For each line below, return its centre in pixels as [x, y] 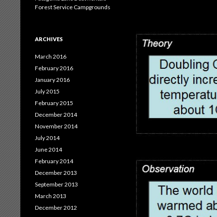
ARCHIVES [49, 39]
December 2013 [56, 173]
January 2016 [52, 80]
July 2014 [47, 138]
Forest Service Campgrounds [73, 7]
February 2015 [54, 103]
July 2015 [47, 91]
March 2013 [51, 196]
